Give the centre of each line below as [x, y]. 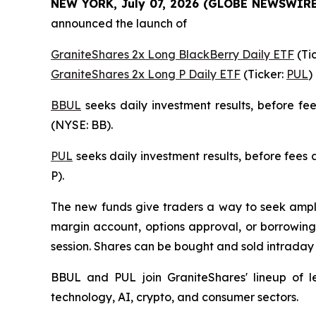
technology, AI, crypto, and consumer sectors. [175, 297]
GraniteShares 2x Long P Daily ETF [146, 74]
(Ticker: [263, 74]
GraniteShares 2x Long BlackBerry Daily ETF [172, 55]
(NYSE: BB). [82, 125]
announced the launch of [119, 24]
